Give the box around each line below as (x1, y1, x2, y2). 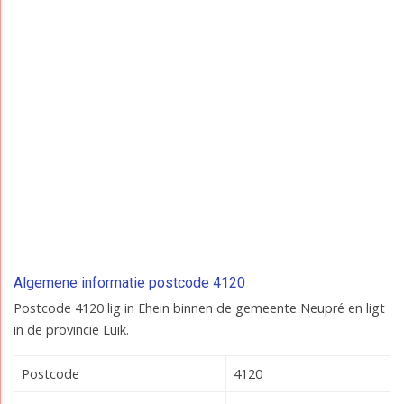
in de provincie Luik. (14, 321, 129, 339)
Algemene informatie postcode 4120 (14, 274, 245, 292)
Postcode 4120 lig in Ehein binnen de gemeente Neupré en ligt (14, 299, 385, 317)
